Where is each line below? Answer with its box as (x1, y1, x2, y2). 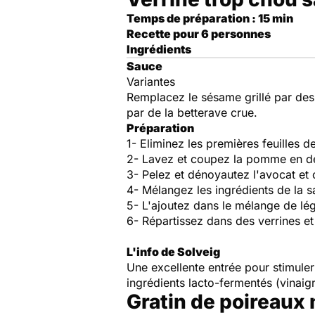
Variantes (127, 75, 175, 89)
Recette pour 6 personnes (127, 27, 271, 41)
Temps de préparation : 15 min (127, 11, 293, 25)
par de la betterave (127, 105, 231, 120)
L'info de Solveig (127, 245, 220, 259)
